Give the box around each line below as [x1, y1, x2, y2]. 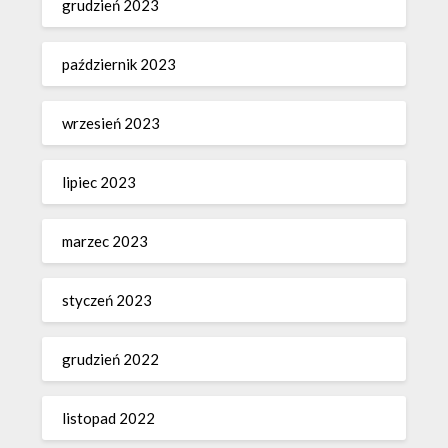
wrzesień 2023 [62, 114, 161, 133]
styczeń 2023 [62, 291, 153, 310]
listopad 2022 [62, 409, 156, 428]
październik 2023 [62, 55, 177, 74]
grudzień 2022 [62, 350, 160, 369]
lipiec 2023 [62, 173, 137, 192]
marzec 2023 [62, 232, 149, 251]
